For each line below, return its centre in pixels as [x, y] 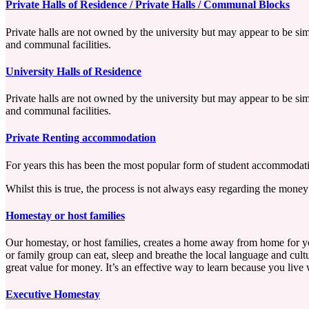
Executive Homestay [53, 295]
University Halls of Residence [73, 71]
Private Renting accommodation [81, 138]
